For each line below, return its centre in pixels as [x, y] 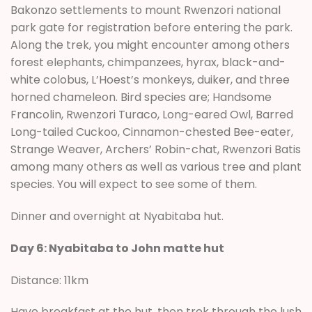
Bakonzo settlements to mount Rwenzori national [146, 10]
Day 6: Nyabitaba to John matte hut [117, 248]
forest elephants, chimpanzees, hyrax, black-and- [148, 63]
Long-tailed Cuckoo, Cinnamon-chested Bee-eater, [152, 132]
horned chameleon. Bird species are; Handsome [141, 97]
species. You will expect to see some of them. [134, 185]
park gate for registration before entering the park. [151, 28]
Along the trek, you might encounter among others [150, 45]
